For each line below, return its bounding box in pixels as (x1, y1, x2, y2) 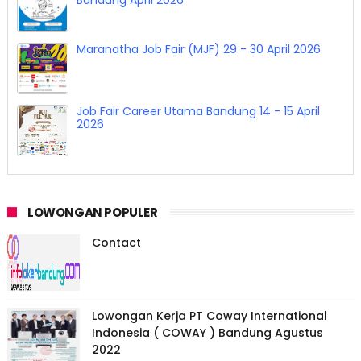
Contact (91, 234, 141, 251)
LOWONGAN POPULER (27, 204, 158, 222)
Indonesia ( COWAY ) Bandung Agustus (91, 325, 323, 342)
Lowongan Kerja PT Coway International (91, 308, 327, 325)
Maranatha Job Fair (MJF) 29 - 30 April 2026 (76, 41, 321, 58)
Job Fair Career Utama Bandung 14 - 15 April (76, 103, 320, 120)
